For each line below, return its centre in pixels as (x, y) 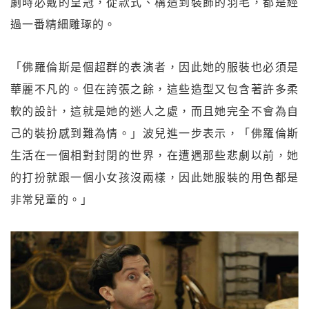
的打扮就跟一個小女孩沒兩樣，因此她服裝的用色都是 (154, 178)
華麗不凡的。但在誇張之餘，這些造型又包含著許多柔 (154, 89)
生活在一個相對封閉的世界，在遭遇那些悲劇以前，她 (154, 156)
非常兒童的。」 (51, 200)
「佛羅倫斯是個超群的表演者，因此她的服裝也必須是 (154, 67)
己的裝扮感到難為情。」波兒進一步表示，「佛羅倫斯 (154, 133)
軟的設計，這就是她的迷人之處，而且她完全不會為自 (154, 111)
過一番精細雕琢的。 (63, 24)
